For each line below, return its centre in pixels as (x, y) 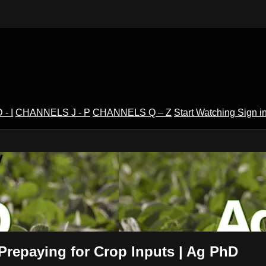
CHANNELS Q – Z (132, 112)
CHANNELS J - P (53, 112)
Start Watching (206, 112)
